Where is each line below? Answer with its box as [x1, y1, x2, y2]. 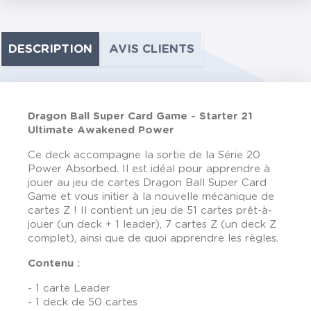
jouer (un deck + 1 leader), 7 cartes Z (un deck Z [28, 219, 276, 230]
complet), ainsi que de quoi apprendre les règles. [28, 233, 278, 244]
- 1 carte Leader [28, 283, 110, 294]
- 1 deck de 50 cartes [28, 297, 137, 308]
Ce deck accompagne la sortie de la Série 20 [28, 150, 260, 160]
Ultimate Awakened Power [28, 125, 174, 135]
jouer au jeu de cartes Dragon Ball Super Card [28, 178, 267, 188]
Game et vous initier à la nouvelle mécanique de [28, 192, 274, 202]
